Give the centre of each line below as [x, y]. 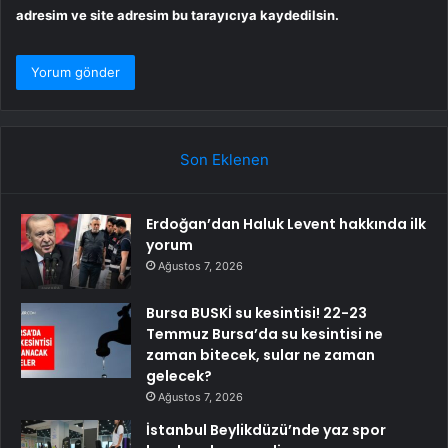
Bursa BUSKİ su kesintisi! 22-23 [256, 313]
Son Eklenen [224, 160]
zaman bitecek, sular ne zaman [260, 355]
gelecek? [179, 376]
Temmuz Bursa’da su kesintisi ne [264, 334]
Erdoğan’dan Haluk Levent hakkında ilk [286, 224]
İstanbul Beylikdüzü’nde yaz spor [266, 430]
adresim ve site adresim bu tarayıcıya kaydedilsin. [177, 15]
